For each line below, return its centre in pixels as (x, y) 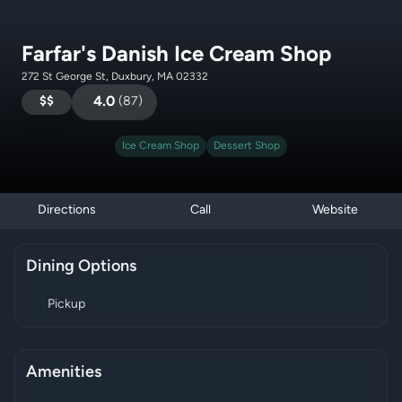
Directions (67, 210)
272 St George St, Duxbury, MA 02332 (115, 77)
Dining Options (81, 267)
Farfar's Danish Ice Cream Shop (176, 56)
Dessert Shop (247, 146)
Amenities (64, 373)
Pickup (66, 305)
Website (335, 210)
